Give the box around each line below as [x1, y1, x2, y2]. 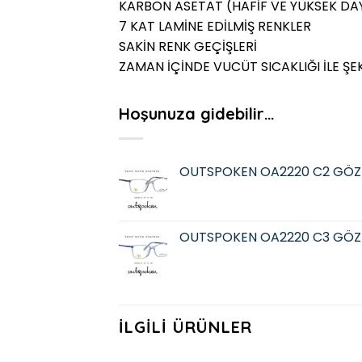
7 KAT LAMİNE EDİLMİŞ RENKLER [119, 16, 311, 36]
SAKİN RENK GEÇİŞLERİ [119, 36, 257, 56]
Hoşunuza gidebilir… [119, 103, 275, 124]
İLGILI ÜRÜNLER [119, 317, 252, 338]
